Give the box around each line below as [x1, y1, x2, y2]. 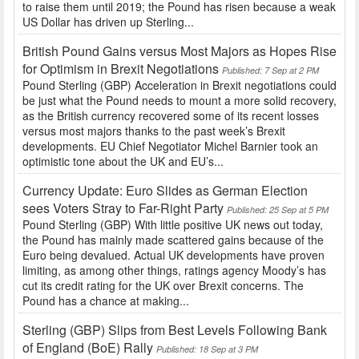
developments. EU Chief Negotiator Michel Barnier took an [22, 138, 318, 155]
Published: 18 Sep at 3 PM [156, 343, 258, 356]
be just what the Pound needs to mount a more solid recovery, [22, 92, 337, 109]
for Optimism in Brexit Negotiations [22, 59, 219, 79]
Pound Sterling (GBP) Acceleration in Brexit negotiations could [22, 77, 337, 94]
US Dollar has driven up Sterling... [22, 14, 194, 30]
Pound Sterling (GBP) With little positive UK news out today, [22, 216, 323, 233]
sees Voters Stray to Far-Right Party [22, 199, 224, 218]
